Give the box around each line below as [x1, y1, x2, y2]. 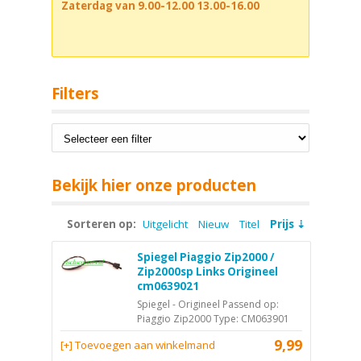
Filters [52, 82, 99, 103]
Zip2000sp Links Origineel [137, 263, 278, 279]
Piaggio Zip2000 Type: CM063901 [137, 311, 289, 326]
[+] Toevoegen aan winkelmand [60, 337, 215, 352]
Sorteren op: [67, 216, 136, 231]
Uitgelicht [143, 216, 188, 231]
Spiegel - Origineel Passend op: [137, 297, 279, 311]
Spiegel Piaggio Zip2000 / [137, 249, 275, 264]
